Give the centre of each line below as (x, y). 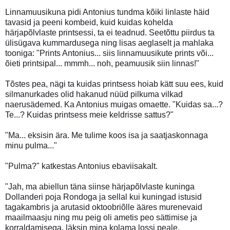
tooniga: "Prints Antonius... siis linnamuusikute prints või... (109, 53)
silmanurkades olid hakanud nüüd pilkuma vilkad (94, 94)
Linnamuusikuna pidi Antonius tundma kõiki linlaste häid (107, 12)
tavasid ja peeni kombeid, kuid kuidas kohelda (89, 22)
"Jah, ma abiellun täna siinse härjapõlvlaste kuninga (100, 186)
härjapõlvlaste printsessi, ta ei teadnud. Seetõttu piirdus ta (110, 32)
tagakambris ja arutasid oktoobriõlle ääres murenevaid (104, 207)
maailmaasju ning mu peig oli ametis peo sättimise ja (101, 217)
